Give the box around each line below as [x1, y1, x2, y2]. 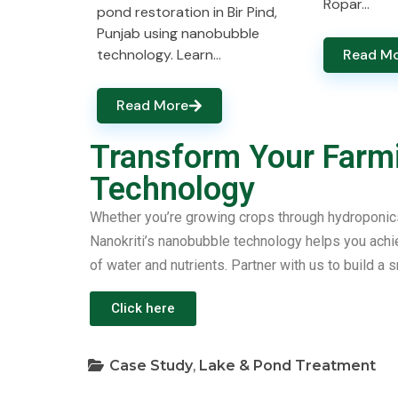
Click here [111, 300, 175, 316]
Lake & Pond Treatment [199, 357, 376, 374]
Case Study [109, 357, 193, 374]
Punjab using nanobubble [97, 24, 259, 43]
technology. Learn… [97, 45, 221, 64]
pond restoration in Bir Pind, [97, 3, 277, 21]
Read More [116, 96, 188, 115]
